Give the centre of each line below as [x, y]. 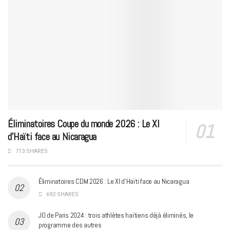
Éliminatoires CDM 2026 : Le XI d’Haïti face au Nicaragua [114, 181]
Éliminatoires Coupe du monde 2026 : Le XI [84, 123]
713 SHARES [31, 151]
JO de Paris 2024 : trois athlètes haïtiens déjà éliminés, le [116, 215]
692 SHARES [62, 194]
